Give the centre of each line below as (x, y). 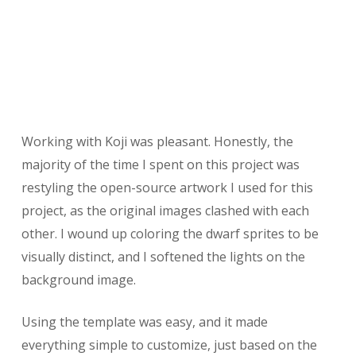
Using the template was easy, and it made (144, 321)
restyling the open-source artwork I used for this (167, 187)
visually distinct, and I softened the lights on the (163, 256)
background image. (78, 279)
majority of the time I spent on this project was (160, 164)
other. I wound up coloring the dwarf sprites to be (170, 233)
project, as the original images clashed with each (165, 210)
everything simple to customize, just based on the (169, 344)
